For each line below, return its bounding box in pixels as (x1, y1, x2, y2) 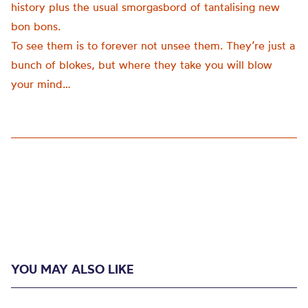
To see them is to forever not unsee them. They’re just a (11, 38, 295, 52)
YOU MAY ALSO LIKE (11, 261, 133, 277)
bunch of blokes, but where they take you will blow (11, 58, 272, 71)
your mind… (11, 77, 71, 91)
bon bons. (11, 19, 60, 33)
